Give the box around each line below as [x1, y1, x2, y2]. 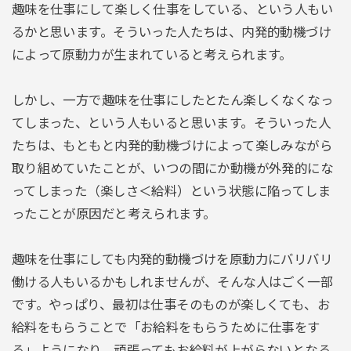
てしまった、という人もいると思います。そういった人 [11, 116, 331, 131]
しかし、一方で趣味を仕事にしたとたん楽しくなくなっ [11, 93, 334, 108]
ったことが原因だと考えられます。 [11, 207, 216, 222]
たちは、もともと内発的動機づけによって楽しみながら [11, 139, 333, 154]
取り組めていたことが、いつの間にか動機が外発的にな [11, 161, 334, 176]
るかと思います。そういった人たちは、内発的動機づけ [11, 25, 332, 40]
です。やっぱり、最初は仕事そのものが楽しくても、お [11, 297, 331, 312]
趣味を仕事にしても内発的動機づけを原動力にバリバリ [11, 251, 333, 266]
